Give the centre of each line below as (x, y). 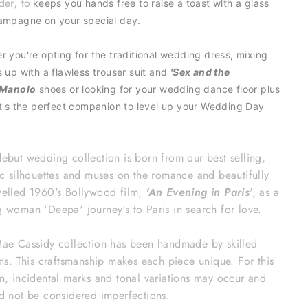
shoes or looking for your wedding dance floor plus (159, 89)
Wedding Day (233, 107)
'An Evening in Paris (198, 192)
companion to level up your (135, 107)
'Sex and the (200, 72)
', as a (265, 192)
